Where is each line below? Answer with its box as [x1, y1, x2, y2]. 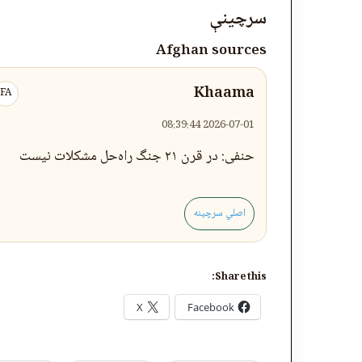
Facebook [187, 300, 234, 314]
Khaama [194, 82, 255, 106]
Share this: [215, 269, 267, 286]
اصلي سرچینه [193, 204, 246, 222]
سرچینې [209, 3, 267, 36]
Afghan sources [156, 39, 267, 63]
